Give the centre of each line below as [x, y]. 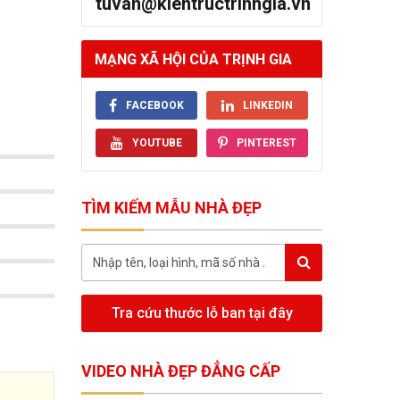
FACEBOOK [155, 105]
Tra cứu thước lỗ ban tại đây [202, 313]
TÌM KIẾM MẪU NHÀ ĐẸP [171, 208]
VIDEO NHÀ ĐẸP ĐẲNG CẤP [181, 371]
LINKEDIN [268, 105]
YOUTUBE [157, 143]
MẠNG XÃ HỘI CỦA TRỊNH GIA [193, 59]
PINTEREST [267, 143]
